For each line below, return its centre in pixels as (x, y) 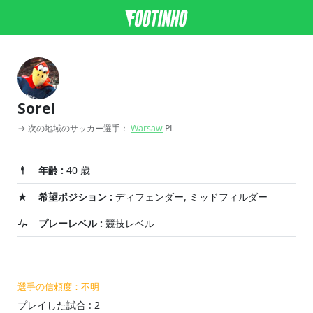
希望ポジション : (75, 197)
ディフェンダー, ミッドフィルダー (190, 197)
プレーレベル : (71, 223)
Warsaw (147, 128)
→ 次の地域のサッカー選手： (74, 128)
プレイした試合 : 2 (59, 305)
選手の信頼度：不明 (58, 286)
